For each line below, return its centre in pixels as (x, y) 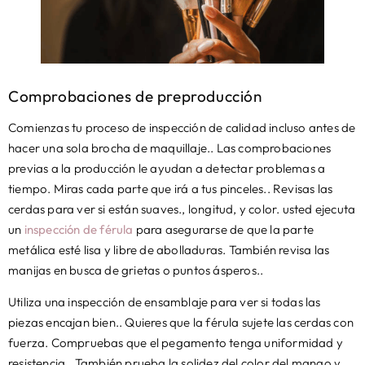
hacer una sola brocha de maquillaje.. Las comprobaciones (170, 147)
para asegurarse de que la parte (224, 229)
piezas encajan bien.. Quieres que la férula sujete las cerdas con (181, 323)
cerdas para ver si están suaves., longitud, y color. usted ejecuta (182, 209)
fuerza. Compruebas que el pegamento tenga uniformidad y (176, 343)
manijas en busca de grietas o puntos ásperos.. (136, 270)
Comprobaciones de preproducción (135, 96)
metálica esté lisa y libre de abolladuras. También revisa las (169, 249)
